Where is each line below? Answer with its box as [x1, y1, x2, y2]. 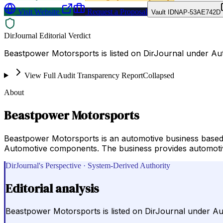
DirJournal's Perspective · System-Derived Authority [5, 161, 170, 170]
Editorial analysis [5, 180, 99, 197]
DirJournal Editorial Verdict [4, 31, 91, 40]
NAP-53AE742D [174, 8, 221, 16]
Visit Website [16, 7, 59, 16]
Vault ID [151, 8, 174, 16]
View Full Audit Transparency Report [24, 71, 143, 80]
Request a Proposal [85, 7, 147, 16]
